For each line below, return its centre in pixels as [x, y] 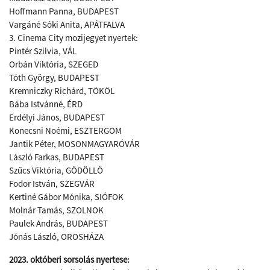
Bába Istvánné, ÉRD [46, 104]
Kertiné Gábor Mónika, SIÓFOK [66, 197]
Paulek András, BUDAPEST [58, 223]
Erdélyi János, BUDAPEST [57, 117]
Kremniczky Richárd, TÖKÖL [62, 91]
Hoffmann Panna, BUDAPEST [64, 11]
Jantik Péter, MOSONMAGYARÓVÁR [74, 144]
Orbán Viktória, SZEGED [54, 64]
